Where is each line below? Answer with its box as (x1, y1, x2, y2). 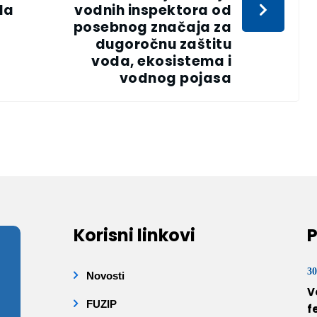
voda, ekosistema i (91, 52, 232, 71)
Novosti (86, 270, 125, 282)
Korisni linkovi (74, 224, 195, 248)
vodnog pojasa (119, 69, 232, 88)
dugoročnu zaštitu (95, 35, 232, 54)
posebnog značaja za (73, 18, 232, 38)
